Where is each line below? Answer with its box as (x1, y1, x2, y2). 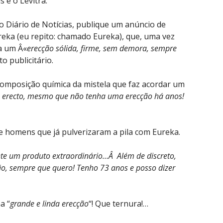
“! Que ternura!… (89, 198, 148, 209)
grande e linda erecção (10, 198, 89, 209)
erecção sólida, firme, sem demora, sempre (27, 42, 177, 54)
